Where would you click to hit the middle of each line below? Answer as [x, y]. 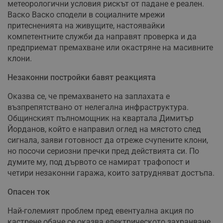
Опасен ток [29, 192]
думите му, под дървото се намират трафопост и [99, 162]
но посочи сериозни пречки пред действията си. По [103, 151]
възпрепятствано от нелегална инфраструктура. [98, 108]
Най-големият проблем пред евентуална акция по [101, 211]
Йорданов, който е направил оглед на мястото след [104, 129]
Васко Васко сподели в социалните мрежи [86, 15]
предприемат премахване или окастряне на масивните [110, 48]
